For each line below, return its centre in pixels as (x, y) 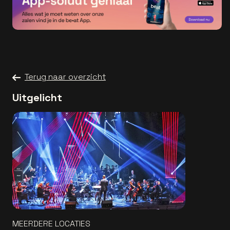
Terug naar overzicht (65, 77)
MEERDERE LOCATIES (51, 223)
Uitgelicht (37, 98)
